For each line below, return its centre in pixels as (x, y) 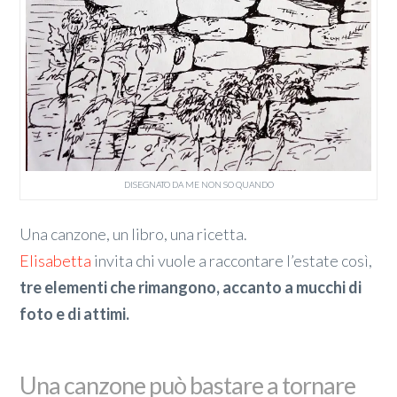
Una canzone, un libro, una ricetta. (134, 234)
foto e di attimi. (75, 314)
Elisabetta (56, 261)
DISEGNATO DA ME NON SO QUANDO (198, 184)
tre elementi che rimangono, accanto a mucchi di (191, 288)
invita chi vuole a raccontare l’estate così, (232, 261)
